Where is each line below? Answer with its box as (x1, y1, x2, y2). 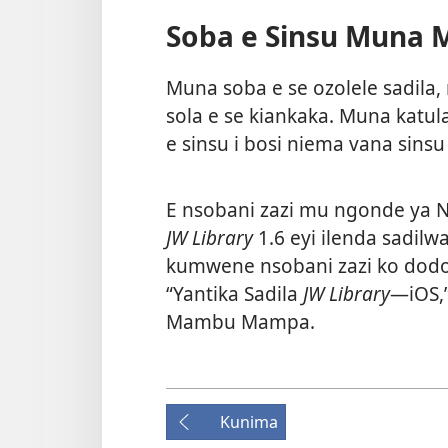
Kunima (220, 410, 278, 433)
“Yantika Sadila (166, 280, 303, 308)
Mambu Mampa (166, 308, 310, 336)
